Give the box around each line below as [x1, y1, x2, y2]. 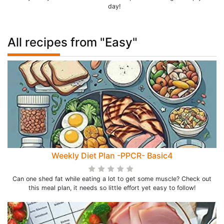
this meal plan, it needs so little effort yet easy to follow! [28, 184, 195, 191]
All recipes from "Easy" [7, 35, 137, 49]
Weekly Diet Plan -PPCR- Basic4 [51, 150, 172, 160]
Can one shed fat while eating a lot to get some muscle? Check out [12, 175, 211, 182]
